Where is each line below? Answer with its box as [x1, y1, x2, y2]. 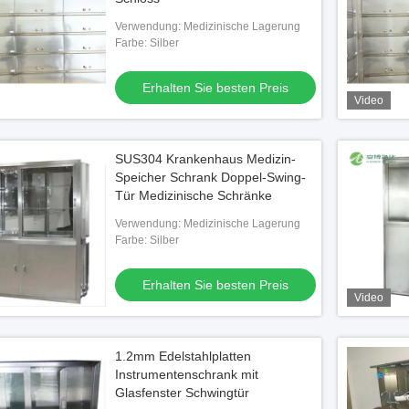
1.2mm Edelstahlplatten [115, 349, 251, 363]
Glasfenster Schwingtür [115, 385, 249, 400]
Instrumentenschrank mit [115, 367, 258, 382]
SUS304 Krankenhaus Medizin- [115, 152, 296, 166]
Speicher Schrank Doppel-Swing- [115, 170, 306, 184]
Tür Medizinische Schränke [115, 188, 272, 203]
